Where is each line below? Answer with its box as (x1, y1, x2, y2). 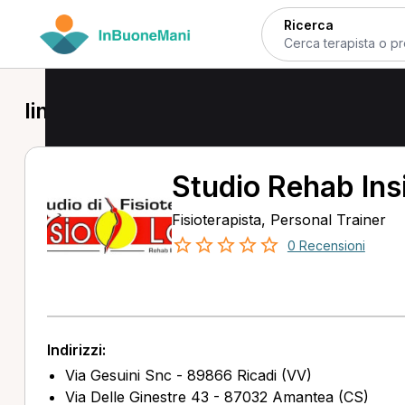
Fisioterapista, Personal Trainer (171, 211, 386, 229)
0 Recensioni (287, 238, 365, 253)
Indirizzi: (46, 341, 106, 359)
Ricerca (283, 16, 334, 33)
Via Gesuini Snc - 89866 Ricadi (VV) (64, 366, 312, 384)
